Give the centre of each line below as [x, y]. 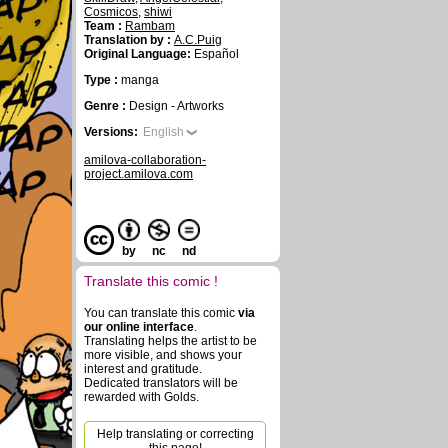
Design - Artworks [176, 106]
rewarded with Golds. [141, 397]
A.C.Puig [198, 40]
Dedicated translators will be [161, 383]
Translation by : [129, 40]
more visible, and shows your [163, 355]
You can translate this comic [161, 313]
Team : [104, 26]
